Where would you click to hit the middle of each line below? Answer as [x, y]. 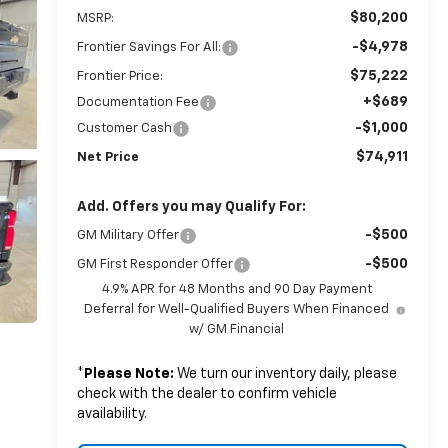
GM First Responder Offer [154, 264]
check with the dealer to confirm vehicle [206, 393]
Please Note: [128, 373]
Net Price [107, 157]
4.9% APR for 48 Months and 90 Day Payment [236, 289]
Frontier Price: [119, 76]
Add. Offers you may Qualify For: [191, 206]
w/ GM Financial [237, 329]
